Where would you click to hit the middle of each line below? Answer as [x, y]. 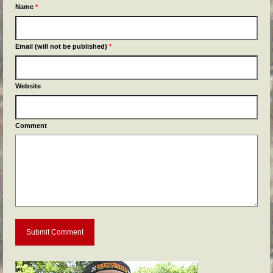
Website [28, 86]
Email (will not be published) [62, 46]
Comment [31, 125]
